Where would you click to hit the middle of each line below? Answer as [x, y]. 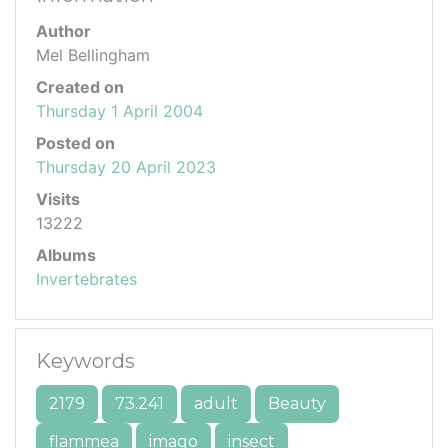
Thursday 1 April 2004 [119, 110]
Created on [80, 86]
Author [63, 30]
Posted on [75, 142]
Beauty [297, 403]
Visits [58, 198]
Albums [66, 254]
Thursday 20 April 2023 [126, 166]
